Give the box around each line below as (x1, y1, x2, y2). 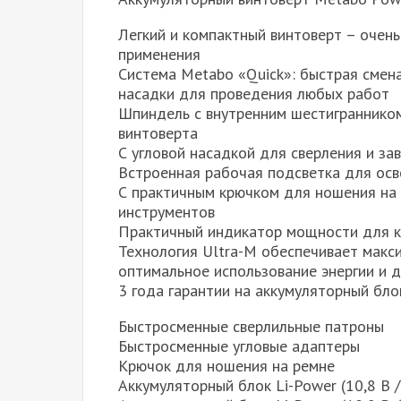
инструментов (118, 201, 215, 223)
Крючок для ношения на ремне (118, 355, 335, 377)
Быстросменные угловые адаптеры (118, 336, 360, 357)
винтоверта (118, 123, 198, 144)
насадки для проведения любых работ (118, 83, 389, 105)
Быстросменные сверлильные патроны (118, 316, 384, 337)
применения (118, 44, 200, 65)
